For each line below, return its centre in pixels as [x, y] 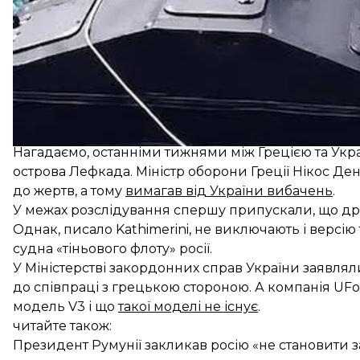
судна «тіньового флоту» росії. [112, 248]
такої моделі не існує [188, 306]
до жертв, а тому [69, 190]
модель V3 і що [65, 306]
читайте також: [62, 325]
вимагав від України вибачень [229, 190]
